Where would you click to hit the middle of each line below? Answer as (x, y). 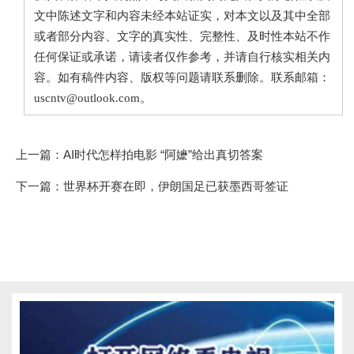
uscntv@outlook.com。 (93, 98)
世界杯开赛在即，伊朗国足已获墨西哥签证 (176, 186)
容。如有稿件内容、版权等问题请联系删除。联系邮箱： (182, 77)
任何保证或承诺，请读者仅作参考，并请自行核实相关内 (182, 56)
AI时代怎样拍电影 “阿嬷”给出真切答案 (163, 154)
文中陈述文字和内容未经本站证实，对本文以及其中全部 (182, 15)
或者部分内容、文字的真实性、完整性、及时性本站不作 (182, 36)
